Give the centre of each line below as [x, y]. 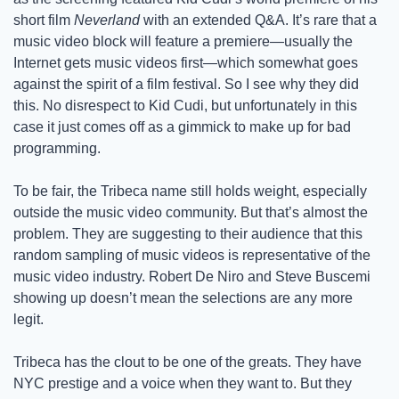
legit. [30, 320]
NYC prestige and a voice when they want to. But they [183, 384]
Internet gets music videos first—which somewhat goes [186, 63]
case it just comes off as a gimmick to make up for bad [182, 127]
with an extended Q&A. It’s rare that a [258, 20]
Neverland [107, 20]
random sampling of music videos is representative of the [192, 256]
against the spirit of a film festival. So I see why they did [186, 85]
